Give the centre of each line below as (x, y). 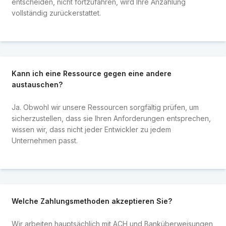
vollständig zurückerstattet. (56, 13)
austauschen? (37, 85)
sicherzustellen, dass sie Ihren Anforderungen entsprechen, (111, 118)
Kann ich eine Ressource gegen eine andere (91, 74)
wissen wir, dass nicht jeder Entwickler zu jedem (91, 129)
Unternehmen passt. (44, 140)
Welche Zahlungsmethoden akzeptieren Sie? (92, 201)
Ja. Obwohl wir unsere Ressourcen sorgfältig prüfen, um (105, 107)
